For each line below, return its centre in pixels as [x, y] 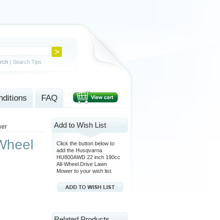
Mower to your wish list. [84, 171]
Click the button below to [85, 143]
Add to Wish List [80, 125]
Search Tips [27, 62]
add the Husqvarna [79, 150]
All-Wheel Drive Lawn [82, 164]
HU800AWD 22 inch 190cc [88, 157]
